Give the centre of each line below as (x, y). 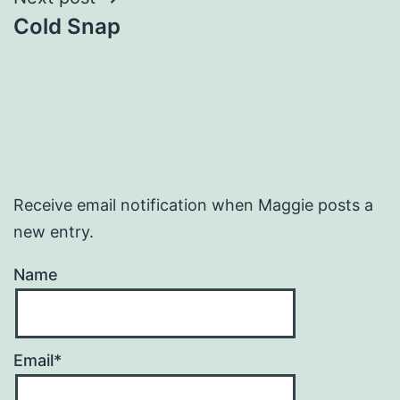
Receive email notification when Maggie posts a (193, 204)
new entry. (54, 231)
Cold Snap (67, 26)
